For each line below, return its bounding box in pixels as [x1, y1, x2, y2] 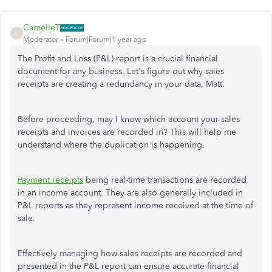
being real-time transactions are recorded [83, 175, 246, 185]
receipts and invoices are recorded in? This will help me [18, 127, 236, 137]
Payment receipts [18, 175, 83, 185]
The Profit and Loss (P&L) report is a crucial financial [18, 53, 218, 64]
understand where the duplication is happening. [18, 140, 205, 150]
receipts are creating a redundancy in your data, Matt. [18, 79, 225, 89]
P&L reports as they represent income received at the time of [18, 200, 253, 211]
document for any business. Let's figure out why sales [18, 66, 224, 76]
